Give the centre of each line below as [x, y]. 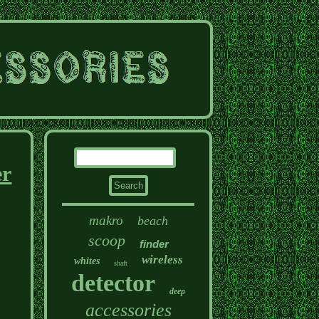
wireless [162, 260]
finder [154, 244]
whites [87, 261]
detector [114, 283]
